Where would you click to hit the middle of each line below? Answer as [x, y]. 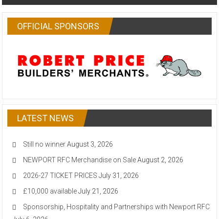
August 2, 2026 [161, 160]
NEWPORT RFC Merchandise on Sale [80, 160]
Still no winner [44, 144]
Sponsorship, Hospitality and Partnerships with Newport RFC [117, 207]
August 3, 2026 [90, 144]
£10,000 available [50, 191]
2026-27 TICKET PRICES [60, 175]
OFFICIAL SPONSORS [58, 26]
